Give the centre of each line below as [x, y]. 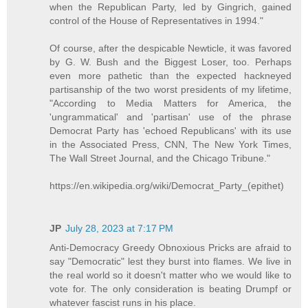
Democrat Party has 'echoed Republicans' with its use [170, 131]
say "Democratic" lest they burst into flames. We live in [170, 262]
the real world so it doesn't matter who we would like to [170, 275]
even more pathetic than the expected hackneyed [170, 76]
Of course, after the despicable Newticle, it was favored [170, 48]
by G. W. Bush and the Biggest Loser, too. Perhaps [170, 62]
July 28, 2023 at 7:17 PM [120, 229]
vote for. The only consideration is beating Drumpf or [170, 289]
